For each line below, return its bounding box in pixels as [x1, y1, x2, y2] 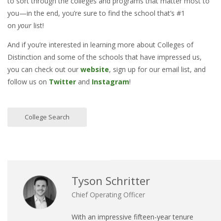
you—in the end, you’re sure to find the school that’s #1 [7, 8, 185, 18]
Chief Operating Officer [72, 190, 145, 200]
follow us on [7, 77, 49, 87]
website [80, 65, 109, 74]
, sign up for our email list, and [109, 65, 206, 74]
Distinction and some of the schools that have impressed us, [7, 52, 202, 62]
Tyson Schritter [72, 173, 150, 188]
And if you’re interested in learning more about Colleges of [7, 40, 193, 50]
